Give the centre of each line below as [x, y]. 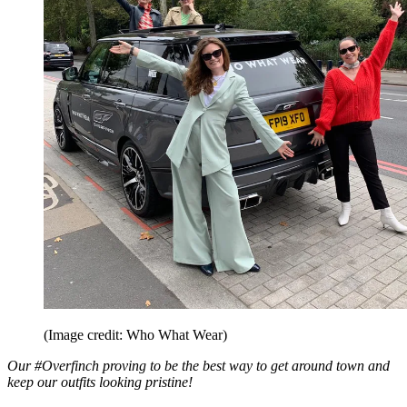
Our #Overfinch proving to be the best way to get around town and [199, 365]
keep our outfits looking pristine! [100, 382]
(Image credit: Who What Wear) [135, 334]
